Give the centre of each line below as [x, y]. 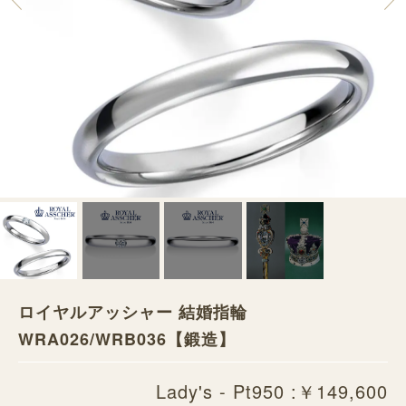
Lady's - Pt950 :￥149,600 [272, 391]
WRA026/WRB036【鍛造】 [127, 338]
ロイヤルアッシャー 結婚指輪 [133, 311]
